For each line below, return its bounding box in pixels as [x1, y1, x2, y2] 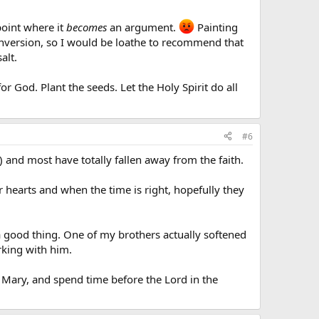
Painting [194, 19, 238, 34]
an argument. [107, 19, 179, 34]
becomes [66, 19, 107, 34]
